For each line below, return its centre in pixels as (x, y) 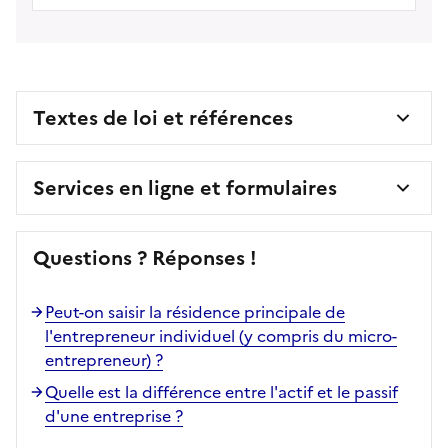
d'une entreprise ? (114, 415)
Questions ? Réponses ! (145, 257)
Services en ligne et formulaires (185, 187)
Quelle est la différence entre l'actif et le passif (221, 391)
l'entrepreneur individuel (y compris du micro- (221, 335)
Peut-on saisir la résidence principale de (195, 311)
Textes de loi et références (163, 117)
